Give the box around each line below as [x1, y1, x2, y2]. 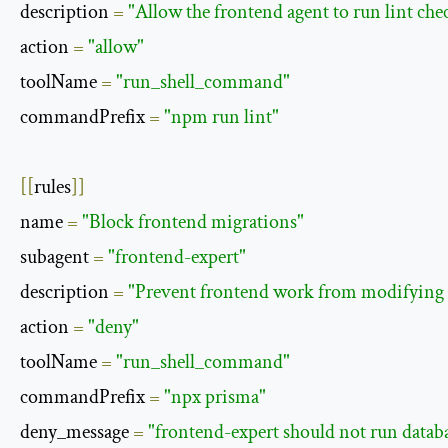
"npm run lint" [164, 104, 279, 131]
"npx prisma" [164, 384, 266, 411]
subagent [20, 244, 93, 271]
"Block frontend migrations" [82, 209, 304, 236]
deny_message [20, 419, 133, 446]
